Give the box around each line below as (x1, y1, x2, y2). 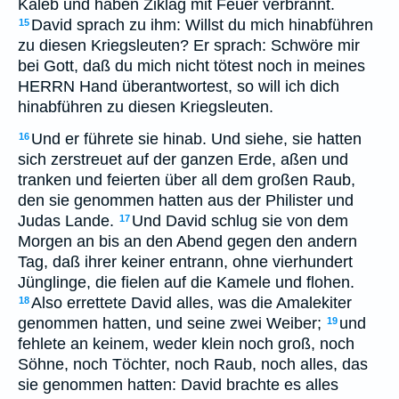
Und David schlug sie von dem (132, 212, 348, 230)
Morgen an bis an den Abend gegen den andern (18, 232, 357, 250)
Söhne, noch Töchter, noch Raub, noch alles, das (18, 355, 368, 373)
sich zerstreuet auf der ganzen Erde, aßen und (18, 151, 348, 168)
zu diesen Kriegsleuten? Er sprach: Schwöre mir (18, 37, 360, 54)
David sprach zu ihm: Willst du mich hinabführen (31, 16, 373, 34)
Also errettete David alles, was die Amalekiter (31, 294, 352, 312)
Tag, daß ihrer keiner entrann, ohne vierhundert (18, 253, 353, 271)
